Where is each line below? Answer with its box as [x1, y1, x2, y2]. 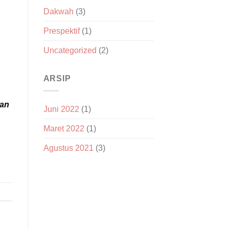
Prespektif [43, 26, 80, 35]
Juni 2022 [43, 105, 79, 114]
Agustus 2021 [43, 144, 94, 153]
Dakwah [43, 7, 74, 16]
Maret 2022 [43, 124, 84, 133]
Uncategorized [43, 45, 97, 55]
